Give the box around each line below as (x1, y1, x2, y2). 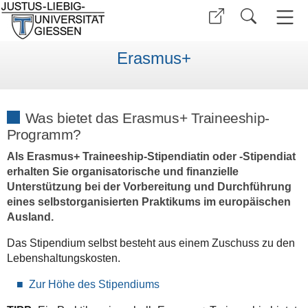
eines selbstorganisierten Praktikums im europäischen (6, 196, 291, 208)
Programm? (6, 126, 81, 142)
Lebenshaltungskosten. (6, 252, 120, 265)
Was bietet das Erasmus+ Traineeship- (25, 109, 269, 126)
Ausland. (6, 211, 54, 223)
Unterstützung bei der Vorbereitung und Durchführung (6, 181, 291, 193)
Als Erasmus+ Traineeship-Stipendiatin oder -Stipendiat (6, 151, 296, 163)
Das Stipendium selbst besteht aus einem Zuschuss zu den (6, 237, 295, 250)
